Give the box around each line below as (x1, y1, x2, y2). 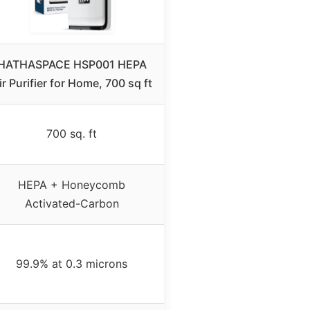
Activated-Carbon (24, 196, 119, 210)
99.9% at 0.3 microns (16, 256, 127, 271)
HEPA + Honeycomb (18, 177, 125, 192)
